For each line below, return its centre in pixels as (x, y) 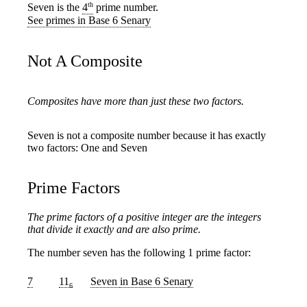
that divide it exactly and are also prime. (114, 229)
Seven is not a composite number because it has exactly (147, 135)
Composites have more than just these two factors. (136, 101)
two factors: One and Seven (87, 147)
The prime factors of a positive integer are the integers (144, 217)
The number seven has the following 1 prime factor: (139, 252)
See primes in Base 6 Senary (89, 20)
